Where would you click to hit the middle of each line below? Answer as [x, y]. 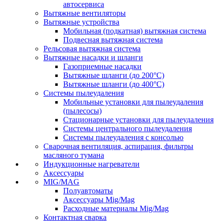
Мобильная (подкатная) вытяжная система [135, 31]
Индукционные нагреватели [92, 164]
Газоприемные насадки [102, 66]
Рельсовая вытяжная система [92, 49]
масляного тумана [74, 155]
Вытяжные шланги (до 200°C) [114, 75]
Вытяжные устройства [81, 22]
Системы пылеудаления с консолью [123, 137]
